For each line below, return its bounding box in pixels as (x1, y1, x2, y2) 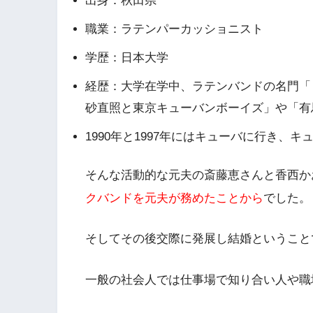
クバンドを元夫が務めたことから (85, 191, 263, 205)
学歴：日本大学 (85, 51, 168, 65)
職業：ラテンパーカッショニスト (85, 22, 263, 36)
